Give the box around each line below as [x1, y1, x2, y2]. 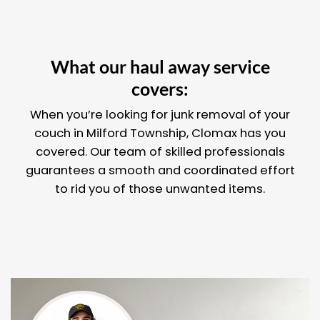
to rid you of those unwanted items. [55, 180, 265, 197]
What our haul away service [50, 56, 270, 77]
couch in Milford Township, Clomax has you [34, 124, 286, 141]
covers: [131, 78, 189, 99]
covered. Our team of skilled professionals [35, 143, 285, 160]
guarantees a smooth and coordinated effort [25, 161, 295, 179]
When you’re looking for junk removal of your [30, 106, 290, 123]
